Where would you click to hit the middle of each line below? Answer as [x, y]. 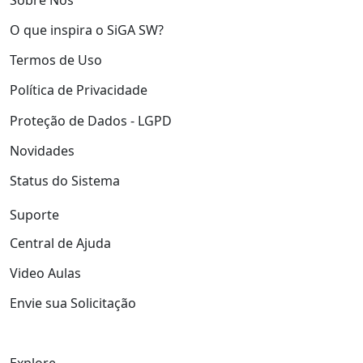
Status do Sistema [65, 180]
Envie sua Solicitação [73, 303]
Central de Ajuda [60, 243]
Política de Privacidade [79, 90]
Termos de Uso [56, 60]
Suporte [34, 214]
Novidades [42, 150]
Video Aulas [45, 273]
